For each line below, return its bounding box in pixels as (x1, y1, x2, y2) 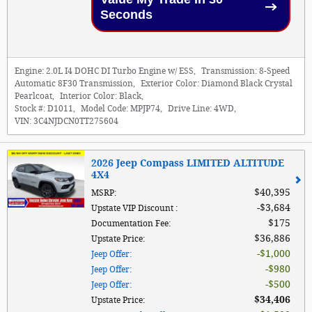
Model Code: (81, 103, 128, 114)
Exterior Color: (141, 78, 199, 88)
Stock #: (15, 103, 45, 114)
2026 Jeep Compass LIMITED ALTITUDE (91, 157, 284, 169)
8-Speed (259, 65, 290, 76)
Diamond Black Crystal (201, 78, 292, 88)
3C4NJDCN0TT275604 (33, 116, 118, 126)
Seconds (100, 7, 153, 22)
